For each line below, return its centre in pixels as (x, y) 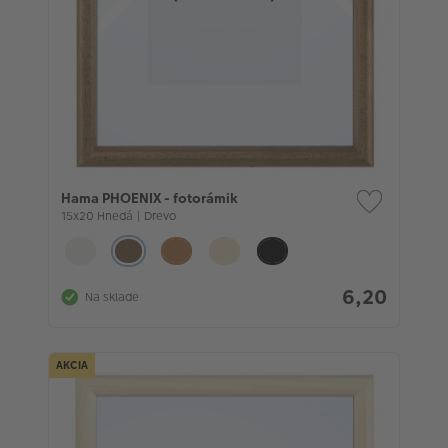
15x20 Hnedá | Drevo (118, 216)
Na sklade (112, 297)
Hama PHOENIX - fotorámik (149, 198)
